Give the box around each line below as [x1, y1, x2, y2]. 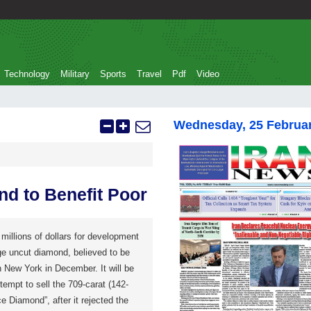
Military [60, 69, 90, 79]
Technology [4, 69, 50, 79]
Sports [100, 69, 126, 79]
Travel [137, 69, 162, 79]
